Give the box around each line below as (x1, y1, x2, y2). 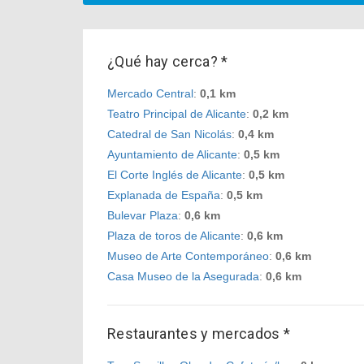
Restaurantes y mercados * (107, 325, 291, 342)
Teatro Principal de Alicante (107, 107, 246, 120)
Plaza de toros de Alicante (107, 229, 240, 242)
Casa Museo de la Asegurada (107, 270, 259, 283)
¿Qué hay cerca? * (107, 53, 228, 70)
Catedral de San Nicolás (107, 128, 232, 141)
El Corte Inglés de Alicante (107, 168, 242, 181)
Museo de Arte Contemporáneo (107, 249, 269, 262)
